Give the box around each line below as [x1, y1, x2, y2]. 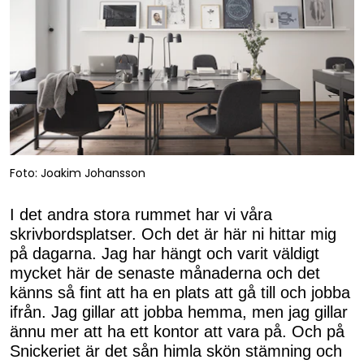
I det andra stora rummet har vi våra [10, 206, 272, 224]
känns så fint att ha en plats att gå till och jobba [10, 284, 350, 302]
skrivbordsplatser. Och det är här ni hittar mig [10, 225, 336, 244]
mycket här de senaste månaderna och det [10, 264, 320, 283]
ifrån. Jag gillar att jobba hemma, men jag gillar [10, 303, 348, 322]
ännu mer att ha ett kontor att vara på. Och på [10, 323, 344, 341]
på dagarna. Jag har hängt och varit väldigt [10, 245, 319, 263]
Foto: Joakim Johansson [10, 164, 145, 181]
